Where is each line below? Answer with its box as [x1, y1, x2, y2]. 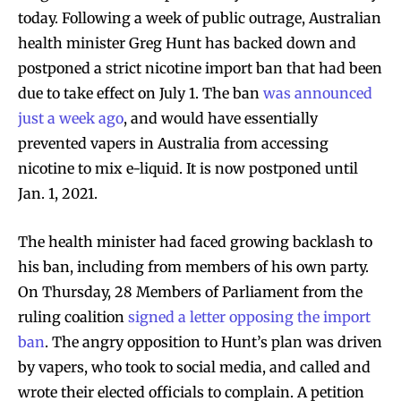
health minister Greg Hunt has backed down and [18, 33, 356, 52]
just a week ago [18, 108, 124, 127]
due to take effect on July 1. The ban [18, 83, 263, 102]
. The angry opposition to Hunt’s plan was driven [45, 332, 382, 351]
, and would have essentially [124, 108, 318, 127]
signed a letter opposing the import [128, 307, 371, 326]
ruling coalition [18, 307, 128, 326]
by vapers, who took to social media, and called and [18, 357, 371, 376]
